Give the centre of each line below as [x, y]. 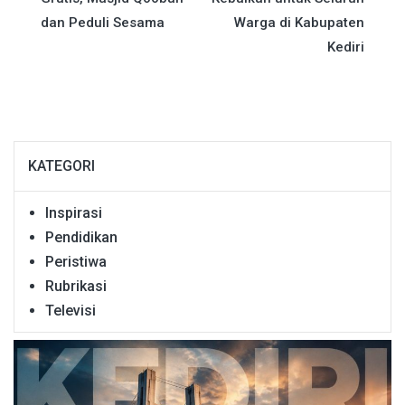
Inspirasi [74, 213]
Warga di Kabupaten [299, 23]
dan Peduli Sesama [103, 23]
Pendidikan [81, 238]
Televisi [71, 311]
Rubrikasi [76, 287]
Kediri [346, 47]
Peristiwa [76, 262]
